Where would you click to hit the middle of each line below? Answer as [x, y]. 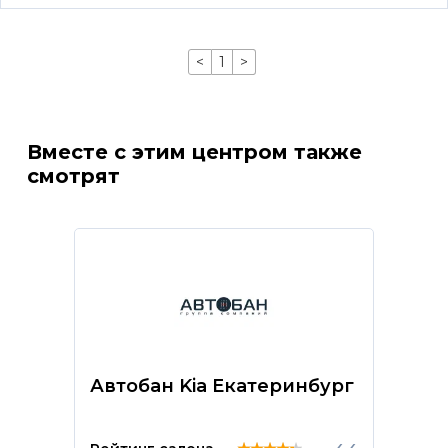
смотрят [73, 176]
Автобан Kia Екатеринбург [221, 386]
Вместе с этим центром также [194, 152]
